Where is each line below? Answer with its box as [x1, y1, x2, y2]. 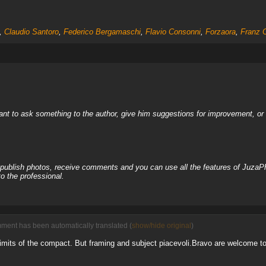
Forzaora [205, 27, 236, 37]
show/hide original [131, 221, 191, 230]
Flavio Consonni [145, 27, 201, 37]
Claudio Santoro [4, 27, 59, 37]
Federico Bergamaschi [63, 27, 141, 37]
